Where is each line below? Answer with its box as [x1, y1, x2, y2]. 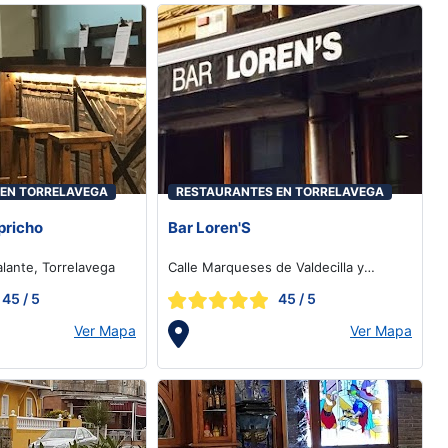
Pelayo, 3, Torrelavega [168, 278, 306, 294]
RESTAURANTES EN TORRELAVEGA [176, 184, 384, 199]
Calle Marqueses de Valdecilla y [168, 259, 364, 275]
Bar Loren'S [168, 218, 251, 237]
